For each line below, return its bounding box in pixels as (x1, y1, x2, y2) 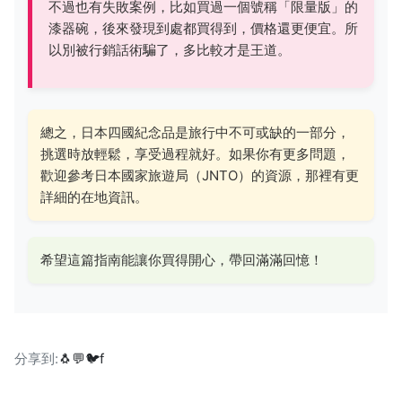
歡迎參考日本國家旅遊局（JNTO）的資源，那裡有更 (40, 166, 359, 184)
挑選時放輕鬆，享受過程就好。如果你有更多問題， (40, 144, 350, 162)
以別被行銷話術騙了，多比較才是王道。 (48, 40, 291, 58)
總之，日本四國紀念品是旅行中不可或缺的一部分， (40, 123, 350, 141)
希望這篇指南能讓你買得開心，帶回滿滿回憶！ (40, 250, 323, 268)
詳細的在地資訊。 (40, 188, 148, 205)
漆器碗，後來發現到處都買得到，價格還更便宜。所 (48, 19, 358, 37)
